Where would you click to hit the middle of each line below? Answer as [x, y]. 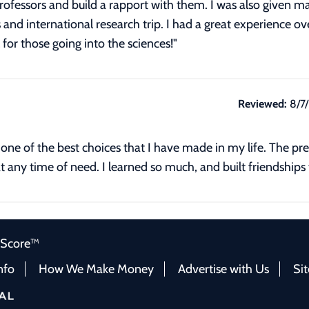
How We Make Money [96, 269]
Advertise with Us [223, 269]
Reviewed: [262, 104]
